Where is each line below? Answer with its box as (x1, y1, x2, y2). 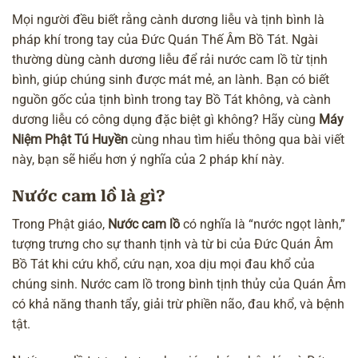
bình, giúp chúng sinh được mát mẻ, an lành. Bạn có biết (12, 72, 329, 88)
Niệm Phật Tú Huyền (12, 132, 128, 148)
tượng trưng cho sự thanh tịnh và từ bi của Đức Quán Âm (12, 237, 333, 253)
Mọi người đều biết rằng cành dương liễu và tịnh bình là (12, 12, 324, 28)
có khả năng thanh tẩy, (12, 296, 143, 312)
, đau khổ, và (242, 296, 316, 312)
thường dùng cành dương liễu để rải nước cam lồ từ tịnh (12, 52, 328, 68)
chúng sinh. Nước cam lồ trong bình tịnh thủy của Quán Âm (12, 276, 346, 292)
